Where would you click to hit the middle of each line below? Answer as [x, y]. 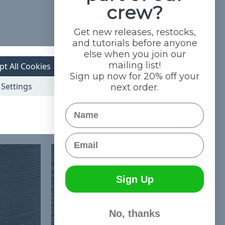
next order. [135, 87]
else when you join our [135, 54]
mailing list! [135, 65]
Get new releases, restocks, [135, 32]
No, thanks [135, 213]
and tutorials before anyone [135, 43]
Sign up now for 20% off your [135, 76]
